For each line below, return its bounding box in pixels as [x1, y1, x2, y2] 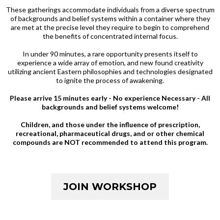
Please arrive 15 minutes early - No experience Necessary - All [10, 93, 210, 102]
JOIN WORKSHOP [63, 180, 157, 192]
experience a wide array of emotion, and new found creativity [17, 58, 203, 67]
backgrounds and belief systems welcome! [41, 102, 179, 111]
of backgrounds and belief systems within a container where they [10, 14, 210, 23]
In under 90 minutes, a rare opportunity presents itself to [22, 49, 198, 58]
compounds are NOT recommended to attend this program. [12, 137, 208, 146]
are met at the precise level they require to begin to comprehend [11, 23, 209, 31]
